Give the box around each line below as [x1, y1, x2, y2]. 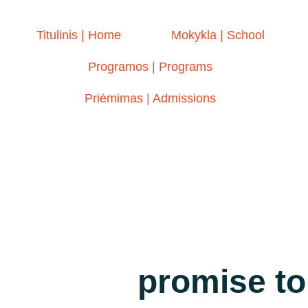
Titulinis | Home [36, 28, 121, 42]
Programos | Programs [88, 60, 213, 74]
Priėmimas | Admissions [85, 91, 217, 105]
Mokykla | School [171, 28, 265, 42]
